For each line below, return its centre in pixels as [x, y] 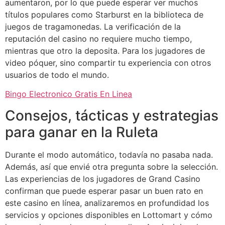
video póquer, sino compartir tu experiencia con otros [108, 63]
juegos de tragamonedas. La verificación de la [93, 26]
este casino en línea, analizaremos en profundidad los [107, 203]
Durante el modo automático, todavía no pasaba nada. [109, 154]
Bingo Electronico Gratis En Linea [69, 94]
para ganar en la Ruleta [82, 132]
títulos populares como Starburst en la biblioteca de [104, 14]
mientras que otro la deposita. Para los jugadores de [105, 50]
